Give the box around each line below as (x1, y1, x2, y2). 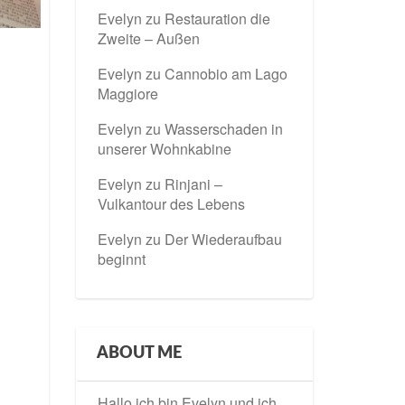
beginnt (97, 249, 146, 269)
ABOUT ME (96, 345, 182, 362)
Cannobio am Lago (164, 63, 287, 84)
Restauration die (164, 8, 270, 29)
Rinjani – (164, 174, 222, 194)
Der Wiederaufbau (164, 229, 282, 250)
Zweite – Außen (97, 28, 200, 49)
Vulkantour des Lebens (97, 193, 245, 214)
